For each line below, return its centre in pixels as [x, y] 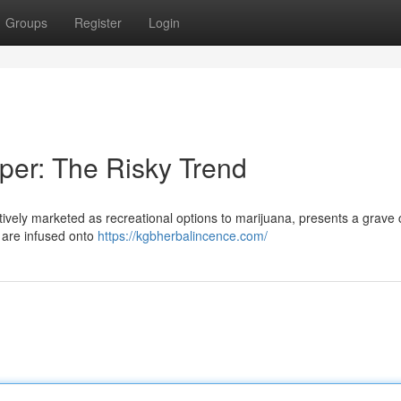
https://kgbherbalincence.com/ [183, 235]
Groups [26, 22]
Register [98, 22]
